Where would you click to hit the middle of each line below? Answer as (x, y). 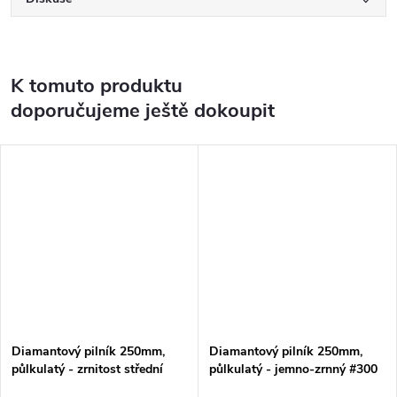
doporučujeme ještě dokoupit (143, 110)
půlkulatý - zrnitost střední (87, 369)
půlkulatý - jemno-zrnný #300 (293, 369)
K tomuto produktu (97, 86)
